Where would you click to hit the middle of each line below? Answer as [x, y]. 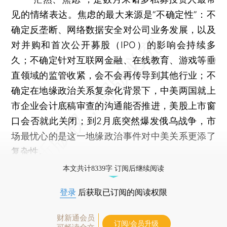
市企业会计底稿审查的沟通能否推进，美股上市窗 [113, 105]
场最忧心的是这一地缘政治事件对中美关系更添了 [113, 136]
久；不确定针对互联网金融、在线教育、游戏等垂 [113, 60]
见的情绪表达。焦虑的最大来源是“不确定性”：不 [113, 14]
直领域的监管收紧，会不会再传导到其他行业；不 [113, 75]
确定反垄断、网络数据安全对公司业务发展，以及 [113, 29]
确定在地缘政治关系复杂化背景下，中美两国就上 [113, 90]
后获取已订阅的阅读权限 [122, 192]
